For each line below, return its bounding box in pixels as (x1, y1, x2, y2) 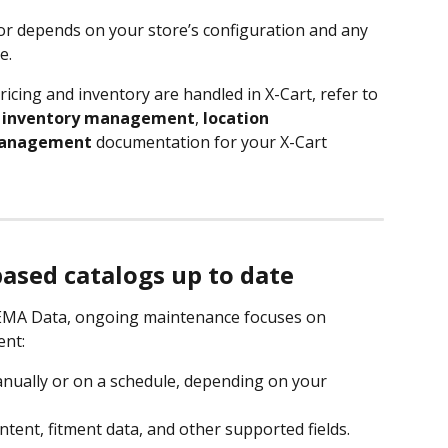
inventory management (2, 106, 195, 129)
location (203, 106, 273, 129)
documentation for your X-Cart (92, 130, 331, 153)
